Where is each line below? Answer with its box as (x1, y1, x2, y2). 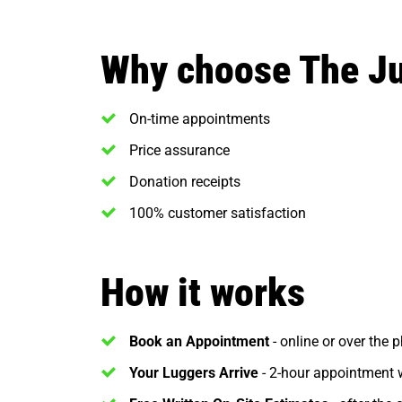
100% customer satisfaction (129, 203, 306, 223)
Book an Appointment (129, 331, 269, 351)
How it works (100, 265, 305, 318)
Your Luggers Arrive (129, 363, 258, 382)
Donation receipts (129, 171, 240, 191)
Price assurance (129, 140, 230, 160)
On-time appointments (129, 109, 270, 128)
